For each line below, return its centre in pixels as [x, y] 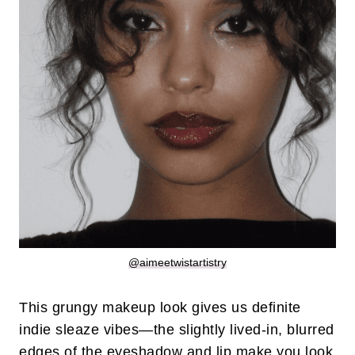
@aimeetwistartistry [177, 263]
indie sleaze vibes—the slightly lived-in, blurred [177, 330]
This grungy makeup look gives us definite [160, 308]
